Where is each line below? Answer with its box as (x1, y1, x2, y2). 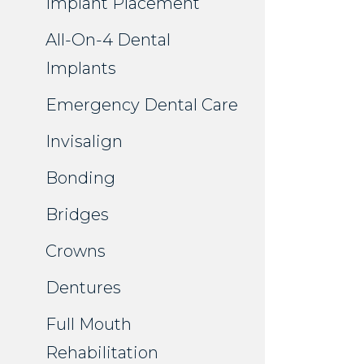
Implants (45, 58, 116, 79)
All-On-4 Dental (45, 30, 171, 50)
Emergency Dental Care (45, 95, 238, 115)
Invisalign (45, 132, 123, 152)
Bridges (45, 205, 109, 225)
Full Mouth (45, 314, 132, 335)
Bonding (45, 168, 115, 188)
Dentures (45, 278, 121, 298)
